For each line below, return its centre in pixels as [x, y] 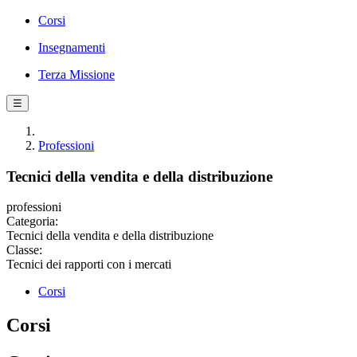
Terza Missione [76, 75]
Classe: [24, 250]
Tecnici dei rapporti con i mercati [89, 265]
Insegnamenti [72, 47]
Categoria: [32, 222]
